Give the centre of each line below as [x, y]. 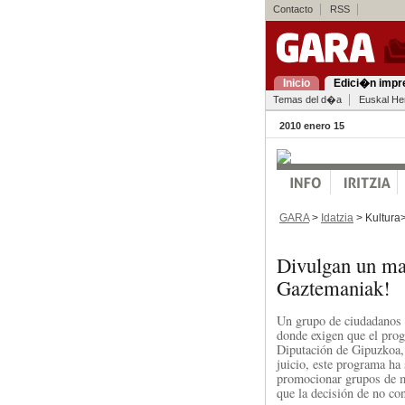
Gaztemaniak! [333, 287]
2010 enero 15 [311, 126]
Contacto [292, 9]
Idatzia [337, 217]
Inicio [296, 83]
